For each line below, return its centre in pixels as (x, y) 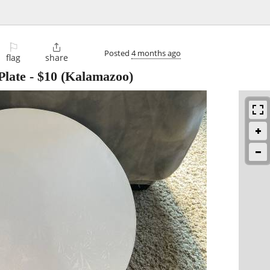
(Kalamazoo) (95, 77)
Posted (118, 53)
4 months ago (156, 53)
